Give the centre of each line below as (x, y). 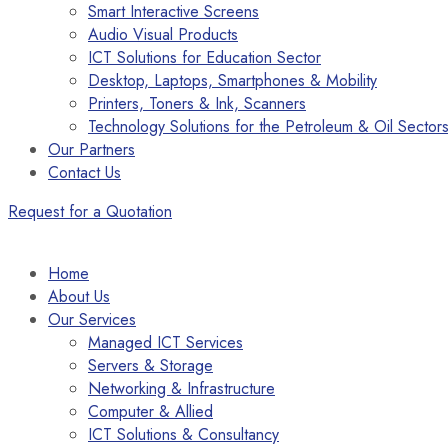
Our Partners (91, 149)
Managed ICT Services (165, 342)
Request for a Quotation (90, 211)
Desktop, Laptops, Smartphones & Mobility (232, 80)
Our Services (92, 319)
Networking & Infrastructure (181, 388)
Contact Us (84, 172)
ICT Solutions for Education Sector (204, 57)
